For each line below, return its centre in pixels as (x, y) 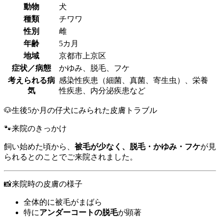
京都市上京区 (82, 56)
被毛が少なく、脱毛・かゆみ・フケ (137, 147)
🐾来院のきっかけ (35, 129)
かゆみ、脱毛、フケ (94, 68)
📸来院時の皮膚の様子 (43, 184)
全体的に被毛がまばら (63, 202)
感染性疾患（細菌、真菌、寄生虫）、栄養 (134, 81)
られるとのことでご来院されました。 (71, 157)
